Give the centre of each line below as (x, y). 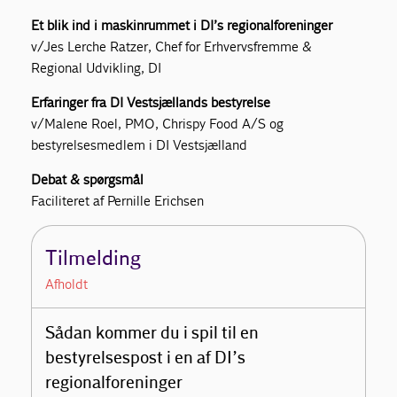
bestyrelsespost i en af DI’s (146, 358)
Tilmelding (93, 258)
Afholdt (67, 284)
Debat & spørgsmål (88, 179)
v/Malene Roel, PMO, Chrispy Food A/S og (158, 123)
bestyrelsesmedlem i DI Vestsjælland (140, 144)
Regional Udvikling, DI (97, 67)
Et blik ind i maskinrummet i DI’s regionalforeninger (182, 25)
